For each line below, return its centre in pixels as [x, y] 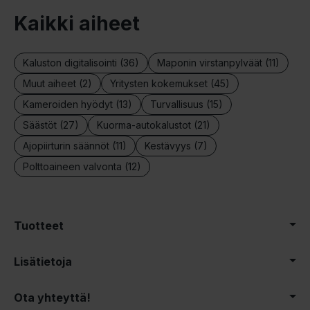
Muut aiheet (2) [57, 84]
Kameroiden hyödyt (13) [77, 104]
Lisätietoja [43, 262]
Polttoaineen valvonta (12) [82, 167]
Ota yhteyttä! [52, 298]
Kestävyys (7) [176, 146]
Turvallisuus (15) [186, 104]
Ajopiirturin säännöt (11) [75, 146]
